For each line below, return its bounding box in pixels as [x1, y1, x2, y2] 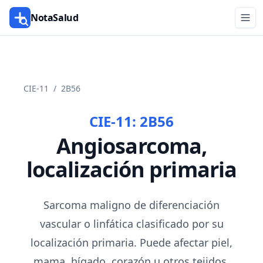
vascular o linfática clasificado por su [39, 217, 224, 231]
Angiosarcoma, [56, 131, 207, 160]
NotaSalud [31, 11, 79, 24]
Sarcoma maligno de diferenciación [43, 198, 220, 212]
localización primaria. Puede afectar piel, [31, 235, 232, 249]
